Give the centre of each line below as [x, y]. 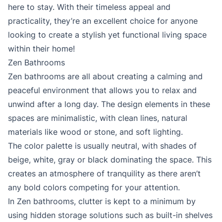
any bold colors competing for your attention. [94, 188]
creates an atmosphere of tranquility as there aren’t [104, 174]
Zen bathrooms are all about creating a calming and [105, 77]
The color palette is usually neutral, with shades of [102, 146]
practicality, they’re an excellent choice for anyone [103, 21]
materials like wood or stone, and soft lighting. [95, 132]
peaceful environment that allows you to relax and [102, 90]
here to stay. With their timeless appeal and [89, 7]
